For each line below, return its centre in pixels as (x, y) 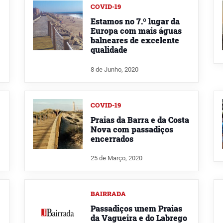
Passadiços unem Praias (136, 209)
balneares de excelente (135, 40)
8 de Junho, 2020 (114, 69)
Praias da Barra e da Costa (140, 119)
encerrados (112, 138)
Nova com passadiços (132, 129)
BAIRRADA (108, 194)
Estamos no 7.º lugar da (135, 21)
